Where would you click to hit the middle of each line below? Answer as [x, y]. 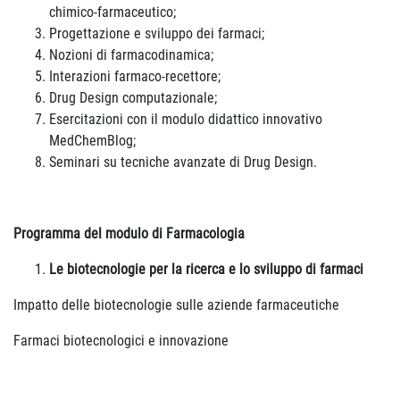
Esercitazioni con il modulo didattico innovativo [186, 119]
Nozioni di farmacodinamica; [131, 55]
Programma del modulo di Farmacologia [129, 233]
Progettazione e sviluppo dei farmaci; [157, 33]
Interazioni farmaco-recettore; [135, 76]
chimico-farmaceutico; [112, 12]
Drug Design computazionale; [133, 98]
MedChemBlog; [92, 141]
